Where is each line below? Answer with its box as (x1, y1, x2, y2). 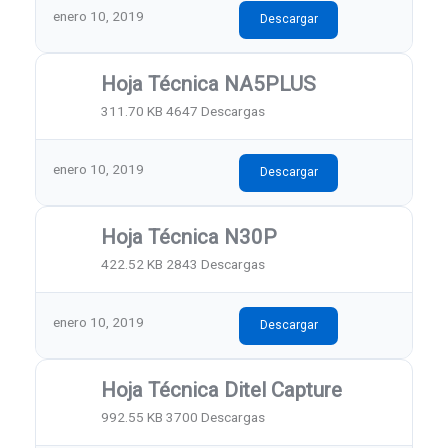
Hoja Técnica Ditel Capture (101, 378, 343, 403)
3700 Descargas (166, 408, 266, 425)
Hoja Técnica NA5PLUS (101, 72, 317, 97)
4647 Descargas (166, 102, 266, 119)
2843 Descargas (166, 255, 266, 272)
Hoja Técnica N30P (101, 225, 278, 250)
